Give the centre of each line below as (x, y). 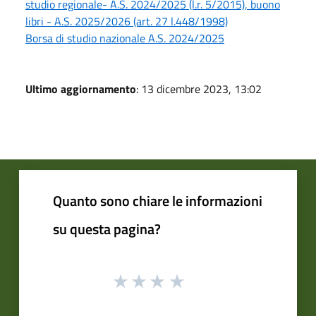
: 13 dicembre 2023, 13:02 (199, 89)
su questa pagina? (107, 229)
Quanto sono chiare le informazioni (158, 201)
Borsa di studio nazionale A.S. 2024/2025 (125, 38)
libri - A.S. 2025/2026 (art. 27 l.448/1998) (127, 22)
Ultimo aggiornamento (81, 89)
